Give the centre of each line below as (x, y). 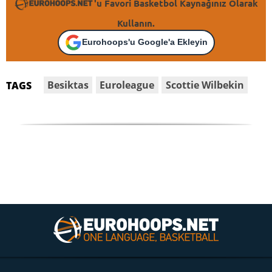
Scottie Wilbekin (205, 85)
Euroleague (127, 85)
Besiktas (68, 85)
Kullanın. (136, 23)
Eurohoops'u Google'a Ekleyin (144, 42)
